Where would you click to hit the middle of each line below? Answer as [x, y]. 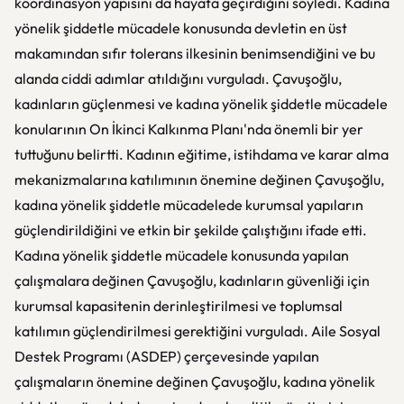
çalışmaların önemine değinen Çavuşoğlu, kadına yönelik [195, 381]
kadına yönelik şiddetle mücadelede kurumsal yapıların [189, 205]
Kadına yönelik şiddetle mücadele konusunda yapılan [182, 255]
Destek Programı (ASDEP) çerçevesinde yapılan [167, 356]
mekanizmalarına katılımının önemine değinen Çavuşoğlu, [199, 179]
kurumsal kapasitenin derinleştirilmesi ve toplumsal [179, 306]
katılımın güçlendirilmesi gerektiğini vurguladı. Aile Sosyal [197, 331]
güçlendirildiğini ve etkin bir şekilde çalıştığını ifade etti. [191, 230]
